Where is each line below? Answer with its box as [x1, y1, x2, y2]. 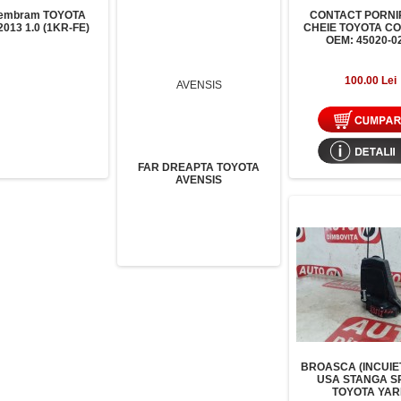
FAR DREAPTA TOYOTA [138, 161, 260, 174]
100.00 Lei [345, 74, 397, 87]
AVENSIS [175, 174, 222, 186]
